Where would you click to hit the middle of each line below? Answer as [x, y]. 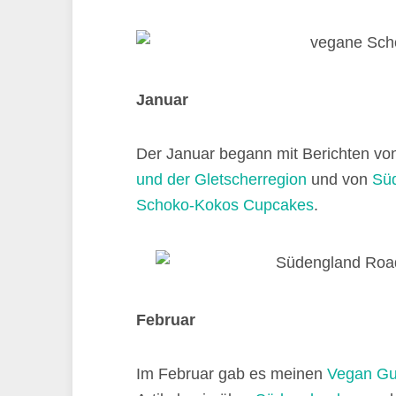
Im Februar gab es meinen [232, 374]
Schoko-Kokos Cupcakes [225, 205]
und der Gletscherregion [221, 179]
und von [337, 179]
